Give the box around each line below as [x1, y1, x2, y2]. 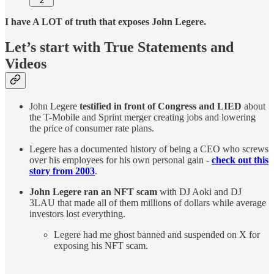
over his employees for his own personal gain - [29, 155, 212, 166]
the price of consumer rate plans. [29, 123, 154, 134]
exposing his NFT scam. [54, 240, 148, 251]
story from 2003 [29, 166, 95, 177]
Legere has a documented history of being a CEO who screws [29, 144, 268, 155]
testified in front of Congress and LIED [80, 101, 242, 112]
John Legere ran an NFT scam [29, 187, 157, 198]
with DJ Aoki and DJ [157, 187, 242, 198]
